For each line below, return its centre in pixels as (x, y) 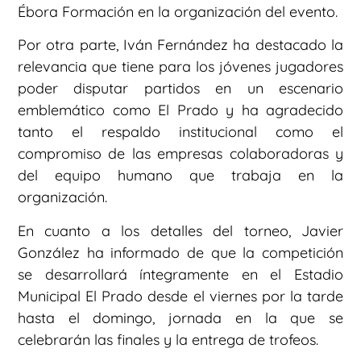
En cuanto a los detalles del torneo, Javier (180, 230)
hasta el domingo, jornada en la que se (180, 317)
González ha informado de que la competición (180, 252)
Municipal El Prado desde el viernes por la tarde (180, 296)
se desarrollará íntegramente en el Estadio (180, 274)
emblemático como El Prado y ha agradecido (180, 110)
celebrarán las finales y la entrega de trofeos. (168, 339)
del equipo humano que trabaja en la (180, 176)
